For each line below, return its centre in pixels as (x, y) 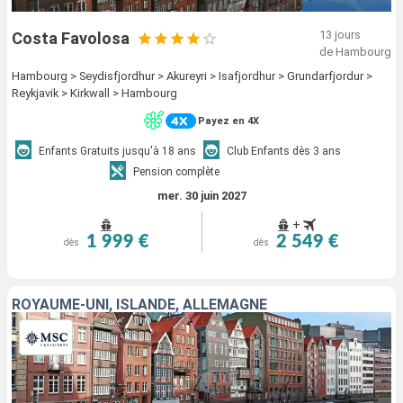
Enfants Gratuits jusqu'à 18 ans (118, 151)
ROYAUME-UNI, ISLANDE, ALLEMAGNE (139, 305)
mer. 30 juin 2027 (201, 196)
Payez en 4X (228, 121)
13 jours (340, 35)
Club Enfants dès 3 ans (284, 151)
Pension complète (176, 171)
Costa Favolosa (71, 38)
